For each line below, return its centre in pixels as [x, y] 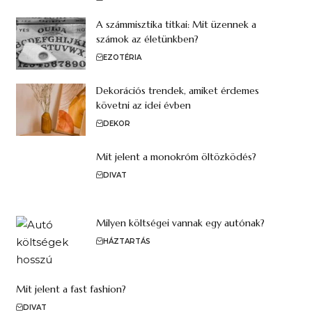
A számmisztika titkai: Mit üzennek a [176, 24]
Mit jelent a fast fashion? [71, 289]
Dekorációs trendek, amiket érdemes [177, 90]
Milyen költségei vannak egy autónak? [180, 223]
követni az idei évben [143, 105]
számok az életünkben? [147, 39]
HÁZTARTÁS [126, 241]
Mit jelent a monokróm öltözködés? [176, 156]
